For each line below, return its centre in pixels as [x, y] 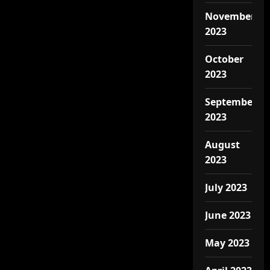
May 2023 [227, 243]
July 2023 [226, 187]
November [230, 16]
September [231, 102]
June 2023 [228, 215]
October [224, 59]
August [222, 145]
